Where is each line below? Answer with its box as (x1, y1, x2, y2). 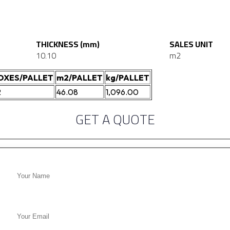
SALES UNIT (169, 36, 213, 52)
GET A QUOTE (75, 107, 155, 132)
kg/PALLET (106, 72, 149, 83)
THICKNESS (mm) (36, 36, 100, 52)
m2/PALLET (56, 72, 103, 83)
